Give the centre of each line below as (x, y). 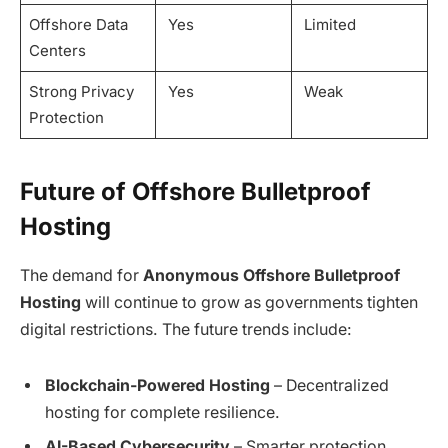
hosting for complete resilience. (162, 413)
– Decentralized (329, 386)
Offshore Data (78, 25)
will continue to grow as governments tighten (249, 303)
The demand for (81, 276)
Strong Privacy (81, 92)
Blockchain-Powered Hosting (157, 386)
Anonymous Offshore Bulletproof (271, 276)
